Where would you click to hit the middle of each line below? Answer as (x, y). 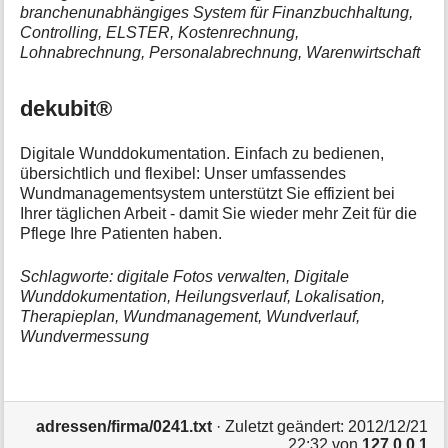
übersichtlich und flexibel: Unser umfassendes (183, 174)
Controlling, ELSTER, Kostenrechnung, (160, 32)
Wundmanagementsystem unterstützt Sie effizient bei (208, 194)
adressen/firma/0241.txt (123, 427)
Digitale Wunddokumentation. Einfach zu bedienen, (202, 154)
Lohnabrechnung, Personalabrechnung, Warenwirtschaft (220, 52)
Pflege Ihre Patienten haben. (121, 234)
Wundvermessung (85, 336)
